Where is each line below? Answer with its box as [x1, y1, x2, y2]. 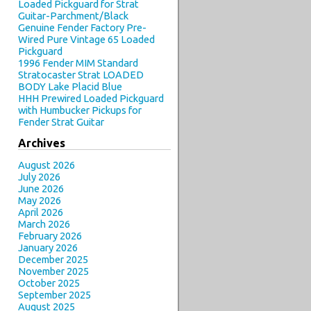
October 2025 [18, 277, 80, 289]
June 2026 [18, 183, 64, 195]
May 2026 [18, 194, 61, 207]
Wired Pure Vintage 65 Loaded [18, 33, 155, 45]
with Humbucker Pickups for [18, 103, 142, 116]
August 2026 [18, 159, 75, 171]
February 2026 [18, 230, 82, 242]
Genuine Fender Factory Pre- [18, 21, 146, 33]
